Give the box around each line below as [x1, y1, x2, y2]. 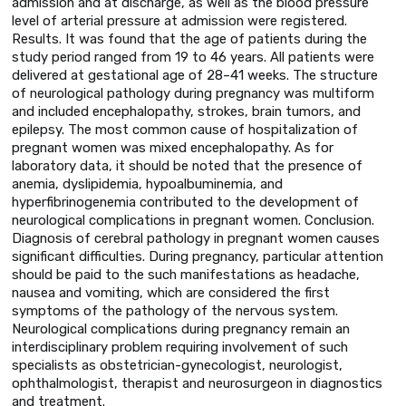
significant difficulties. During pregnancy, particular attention [12, 247, 383, 265]
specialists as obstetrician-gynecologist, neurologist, [12, 356, 343, 373]
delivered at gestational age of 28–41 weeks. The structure [12, 66, 378, 83]
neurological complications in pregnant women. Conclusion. [12, 211, 374, 228]
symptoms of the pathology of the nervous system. [12, 302, 338, 319]
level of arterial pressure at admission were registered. [12, 12, 347, 29]
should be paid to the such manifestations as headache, [12, 266, 360, 283]
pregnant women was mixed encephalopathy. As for [12, 139, 333, 156]
